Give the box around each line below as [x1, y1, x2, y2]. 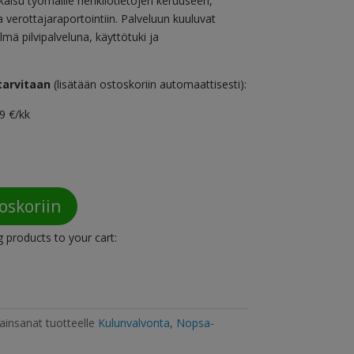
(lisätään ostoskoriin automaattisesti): [50, 77, 247, 92]
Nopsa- [175, 315, 214, 331]
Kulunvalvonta [97, 315, 170, 331]
